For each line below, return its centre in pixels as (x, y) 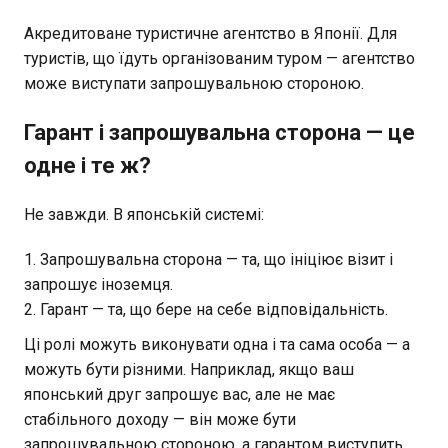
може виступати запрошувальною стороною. (194, 83)
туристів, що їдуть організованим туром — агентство (219, 58)
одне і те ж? (87, 165)
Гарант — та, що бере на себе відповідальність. (214, 309)
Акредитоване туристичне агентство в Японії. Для (210, 33)
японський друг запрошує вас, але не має (179, 394)
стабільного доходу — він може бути (160, 419)
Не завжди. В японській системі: (144, 214)
